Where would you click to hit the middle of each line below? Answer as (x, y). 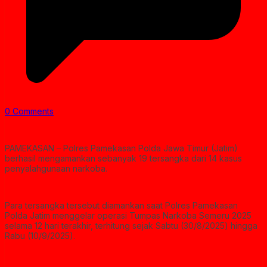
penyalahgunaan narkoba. (56, 169)
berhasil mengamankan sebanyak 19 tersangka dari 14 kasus (123, 159)
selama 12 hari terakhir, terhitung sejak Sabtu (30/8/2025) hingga (131, 226)
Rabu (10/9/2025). (40, 236)
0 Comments (29, 111)
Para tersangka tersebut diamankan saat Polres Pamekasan (121, 206)
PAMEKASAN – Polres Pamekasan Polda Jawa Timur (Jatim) (121, 148)
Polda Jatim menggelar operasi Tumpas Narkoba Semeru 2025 (128, 216)
